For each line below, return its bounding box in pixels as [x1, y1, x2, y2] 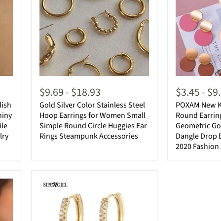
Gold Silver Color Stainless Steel [39, 99, 145, 110]
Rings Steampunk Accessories [39, 130, 138, 142]
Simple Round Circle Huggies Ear [39, 120, 147, 131]
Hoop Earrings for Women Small [39, 110, 146, 121]
